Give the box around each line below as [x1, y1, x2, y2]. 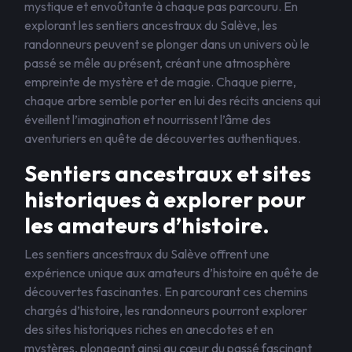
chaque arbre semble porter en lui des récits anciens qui [24, 93, 321, 108]
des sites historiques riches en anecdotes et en [24, 321, 273, 337]
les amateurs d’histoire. [24, 211, 269, 239]
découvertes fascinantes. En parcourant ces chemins [24, 284, 308, 299]
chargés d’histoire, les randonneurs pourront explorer [24, 302, 307, 318]
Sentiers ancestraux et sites [24, 159, 311, 187]
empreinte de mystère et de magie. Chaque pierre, [24, 74, 296, 90]
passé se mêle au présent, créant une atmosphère [24, 55, 291, 71]
